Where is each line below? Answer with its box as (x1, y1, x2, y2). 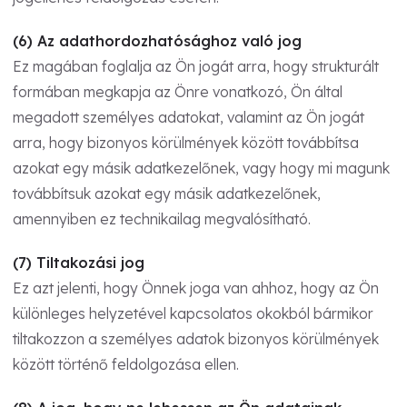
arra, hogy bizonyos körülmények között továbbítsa (13, 133, 359, 152)
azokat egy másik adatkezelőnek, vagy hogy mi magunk (13, 158, 390, 177)
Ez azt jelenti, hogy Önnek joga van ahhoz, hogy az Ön (13, 278, 379, 297)
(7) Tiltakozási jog (13, 253, 144, 272)
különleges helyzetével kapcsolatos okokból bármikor (13, 303, 373, 323)
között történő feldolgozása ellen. (13, 354, 239, 373)
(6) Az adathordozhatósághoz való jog (13, 31, 302, 50)
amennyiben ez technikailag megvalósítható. (13, 209, 311, 228)
